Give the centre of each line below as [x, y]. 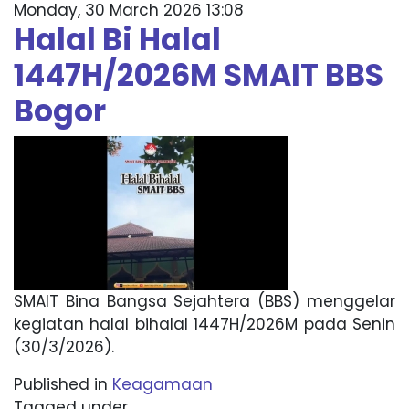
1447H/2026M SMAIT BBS [199, 75]
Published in [61, 384]
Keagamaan [163, 384]
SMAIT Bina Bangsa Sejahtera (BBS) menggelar [204, 301]
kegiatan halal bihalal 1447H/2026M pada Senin [204, 324]
